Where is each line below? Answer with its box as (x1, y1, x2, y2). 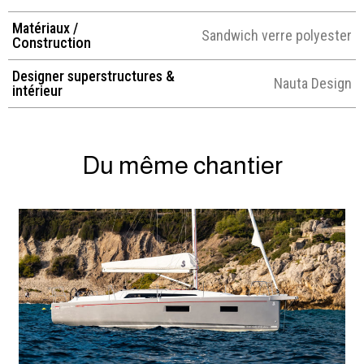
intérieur (12, 81, 63, 99)
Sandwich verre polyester (201, 27, 352, 45)
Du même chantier (81, 151, 283, 180)
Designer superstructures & (12, 67, 175, 84)
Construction (12, 33, 91, 51)
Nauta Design (274, 75, 352, 93)
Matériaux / (12, 19, 78, 37)
